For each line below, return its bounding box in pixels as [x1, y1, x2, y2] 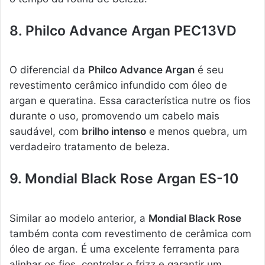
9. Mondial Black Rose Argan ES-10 [9, 170, 238, 188]
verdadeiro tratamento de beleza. [9, 141, 170, 153]
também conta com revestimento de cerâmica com [9, 227, 251, 240]
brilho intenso [82, 125, 146, 138]
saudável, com [9, 125, 82, 138]
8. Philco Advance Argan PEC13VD [9, 22, 237, 39]
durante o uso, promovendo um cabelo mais [9, 110, 219, 122]
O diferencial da [9, 64, 88, 76]
